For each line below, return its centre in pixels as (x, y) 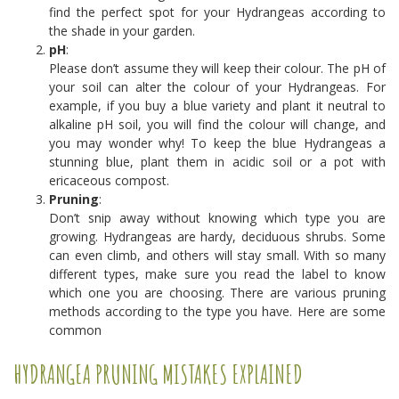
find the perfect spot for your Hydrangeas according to (217, 12)
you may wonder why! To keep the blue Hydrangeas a (217, 143)
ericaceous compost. (109, 180)
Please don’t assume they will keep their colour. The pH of (217, 68)
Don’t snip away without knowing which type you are (217, 218)
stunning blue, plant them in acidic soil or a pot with (217, 162)
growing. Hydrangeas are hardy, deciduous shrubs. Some (217, 236)
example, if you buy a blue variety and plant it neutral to (217, 106)
